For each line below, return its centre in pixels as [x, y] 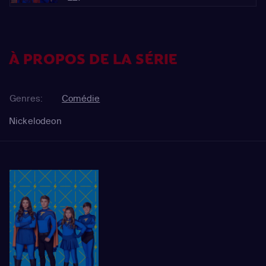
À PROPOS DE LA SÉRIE [94, 60]
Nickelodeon [35, 121]
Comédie [81, 99]
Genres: [26, 99]
